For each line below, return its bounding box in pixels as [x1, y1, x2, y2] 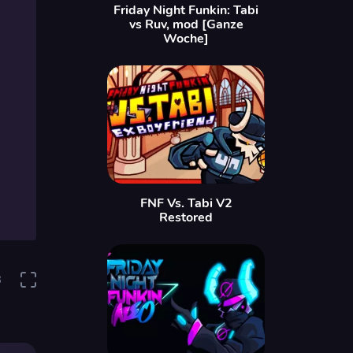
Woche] [163, 30, 209, 47]
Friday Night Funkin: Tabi [113, 2, 258, 19]
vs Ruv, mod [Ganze [128, 16, 243, 33]
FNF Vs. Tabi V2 [139, 195, 232, 212]
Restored [159, 209, 213, 226]
